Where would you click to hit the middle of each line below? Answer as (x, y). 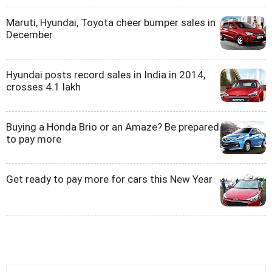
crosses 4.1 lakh (43, 87)
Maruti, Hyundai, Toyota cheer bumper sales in (111, 22)
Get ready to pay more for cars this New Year (109, 179)
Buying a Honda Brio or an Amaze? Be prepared (113, 127)
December (29, 34)
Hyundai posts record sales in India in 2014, (106, 74)
